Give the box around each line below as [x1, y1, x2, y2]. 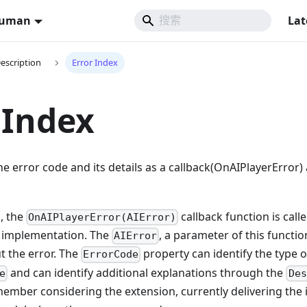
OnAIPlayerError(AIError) [28, 211, 177, 224]
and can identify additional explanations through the [8, 265, 286, 280]
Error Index [71, 56, 118, 69]
